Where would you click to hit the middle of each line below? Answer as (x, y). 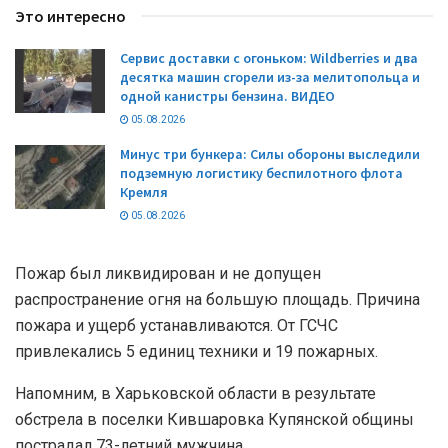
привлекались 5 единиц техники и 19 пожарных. (196, 351)
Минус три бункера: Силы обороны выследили (270, 153)
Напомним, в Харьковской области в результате (195, 393)
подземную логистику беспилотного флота (261, 172)
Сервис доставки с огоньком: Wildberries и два (269, 57)
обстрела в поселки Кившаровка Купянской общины (214, 419)
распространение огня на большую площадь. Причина (217, 299)
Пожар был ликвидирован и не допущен (168, 273)
